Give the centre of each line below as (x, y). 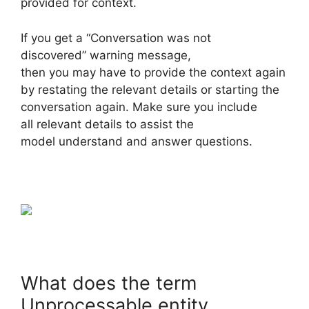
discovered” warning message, (106, 55)
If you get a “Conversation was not (116, 38)
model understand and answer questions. (137, 141)
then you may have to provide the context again (153, 72)
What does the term (109, 283)
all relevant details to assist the (107, 124)
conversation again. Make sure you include (139, 107)
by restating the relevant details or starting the (150, 89)
